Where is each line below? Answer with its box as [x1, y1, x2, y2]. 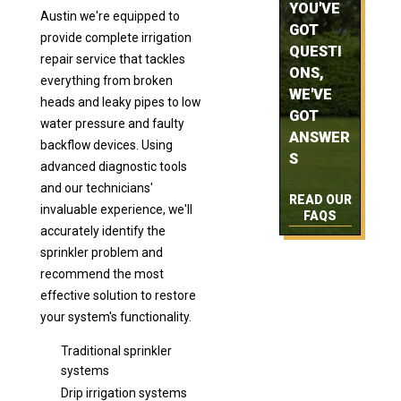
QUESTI [288, 43, 342, 61]
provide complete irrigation [39, 30, 192, 45]
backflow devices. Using [39, 137, 173, 152]
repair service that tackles [39, 51, 185, 66]
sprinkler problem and [39, 244, 163, 260]
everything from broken [39, 73, 173, 88]
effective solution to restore [39, 287, 196, 303]
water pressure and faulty [39, 115, 184, 131]
